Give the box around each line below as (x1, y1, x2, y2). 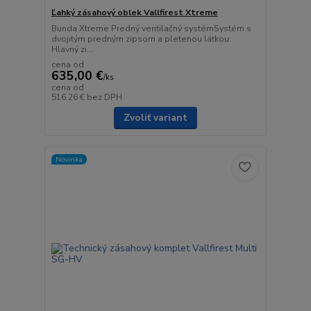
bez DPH (86, 92, 122, 103)
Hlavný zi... (51, 44, 93, 56)
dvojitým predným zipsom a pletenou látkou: (51, 33, 231, 45)
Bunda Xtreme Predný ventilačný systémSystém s (51, 23, 251, 35)
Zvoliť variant (123, 111, 187, 125)
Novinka (55, 153, 83, 165)
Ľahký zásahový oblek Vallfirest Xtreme (51, 7, 218, 19)
